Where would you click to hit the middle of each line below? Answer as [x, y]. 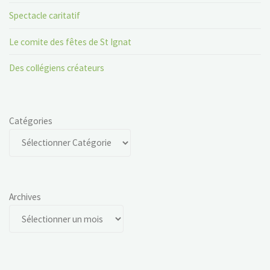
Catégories [31, 121]
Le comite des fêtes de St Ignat [71, 42]
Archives [25, 197]
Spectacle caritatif [45, 16]
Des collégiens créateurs [57, 67]
